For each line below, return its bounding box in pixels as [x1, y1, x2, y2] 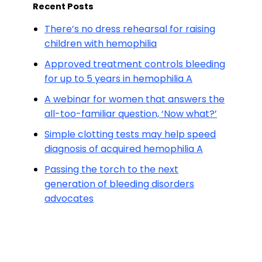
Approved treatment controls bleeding [44, 57, 225, 71]
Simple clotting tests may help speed [44, 127, 216, 141]
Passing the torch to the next [44, 163, 178, 176]
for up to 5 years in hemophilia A [44, 72, 192, 85]
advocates [44, 192, 94, 205]
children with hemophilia [44, 37, 157, 50]
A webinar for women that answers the [44, 92, 225, 106]
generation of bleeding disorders [44, 177, 194, 191]
